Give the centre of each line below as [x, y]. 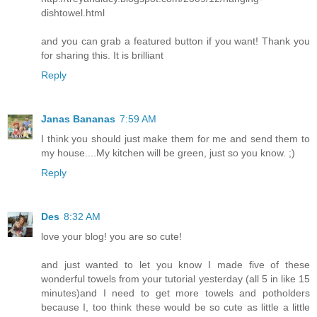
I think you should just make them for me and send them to [175, 139]
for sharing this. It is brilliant [102, 56]
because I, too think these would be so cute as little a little [175, 307]
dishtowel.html [73, 13]
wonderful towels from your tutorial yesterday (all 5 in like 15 [175, 279]
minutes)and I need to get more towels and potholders [175, 293]
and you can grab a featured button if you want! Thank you [175, 41]
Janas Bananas [78, 119]
